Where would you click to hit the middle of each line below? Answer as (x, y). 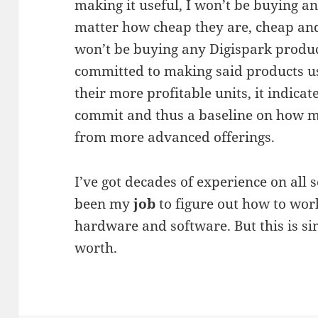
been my (104, 204)
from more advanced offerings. (175, 137)
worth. (96, 248)
